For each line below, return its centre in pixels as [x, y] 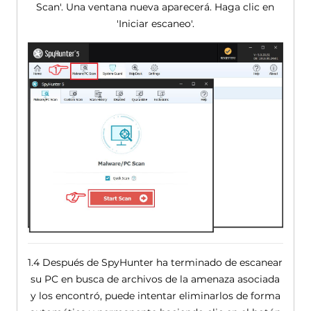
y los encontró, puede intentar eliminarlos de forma [155, 295]
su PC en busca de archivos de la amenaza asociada [155, 279]
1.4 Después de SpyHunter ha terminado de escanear [155, 262]
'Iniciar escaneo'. [155, 24]
